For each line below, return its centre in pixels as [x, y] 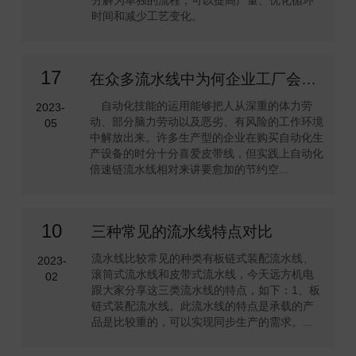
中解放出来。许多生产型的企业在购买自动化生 [206, 137]
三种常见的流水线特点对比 [182, 232]
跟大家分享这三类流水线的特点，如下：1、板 [206, 290]
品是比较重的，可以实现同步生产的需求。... [202, 322]
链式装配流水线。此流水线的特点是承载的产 [203, 306]
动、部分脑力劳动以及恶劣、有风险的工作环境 [206, 121]
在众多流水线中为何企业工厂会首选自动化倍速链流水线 [308, 79]
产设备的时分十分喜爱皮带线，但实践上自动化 [206, 153]
